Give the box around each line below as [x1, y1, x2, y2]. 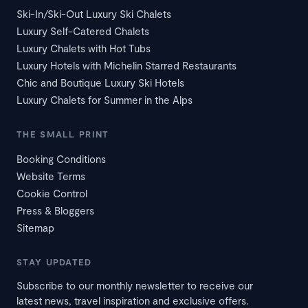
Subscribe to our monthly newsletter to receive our [16, 278, 253, 291]
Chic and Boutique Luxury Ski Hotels [16, 76, 184, 89]
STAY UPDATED [16, 256, 92, 267]
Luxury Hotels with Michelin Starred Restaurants [16, 58, 236, 71]
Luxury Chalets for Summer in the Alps [16, 93, 192, 106]
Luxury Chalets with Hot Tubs [16, 41, 151, 54]
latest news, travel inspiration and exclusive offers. [16, 294, 249, 307]
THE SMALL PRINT [16, 128, 109, 140]
